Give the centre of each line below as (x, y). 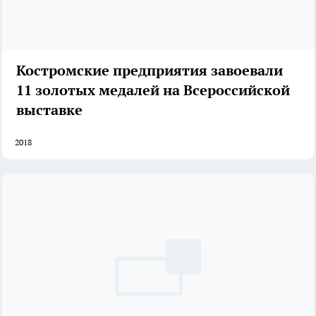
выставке (49, 110)
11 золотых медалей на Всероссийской (153, 90)
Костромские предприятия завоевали (150, 70)
